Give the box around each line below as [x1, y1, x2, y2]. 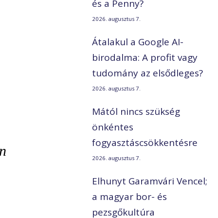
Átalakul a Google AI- [92, 36, 184, 49]
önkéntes [92, 121, 134, 134]
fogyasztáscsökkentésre [92, 136, 198, 149]
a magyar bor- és [92, 190, 167, 203]
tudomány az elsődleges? [92, 67, 203, 80]
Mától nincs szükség [92, 105, 181, 118]
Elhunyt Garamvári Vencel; [92, 175, 208, 188]
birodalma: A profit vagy [92, 51, 198, 64]
